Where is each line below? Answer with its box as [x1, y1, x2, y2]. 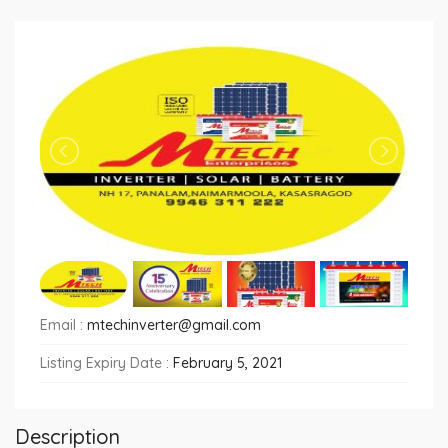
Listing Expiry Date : [40, 354, 173, 373]
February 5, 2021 [173, 354, 282, 373]
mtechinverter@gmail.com [87, 316, 261, 335]
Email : [40, 316, 87, 335]
